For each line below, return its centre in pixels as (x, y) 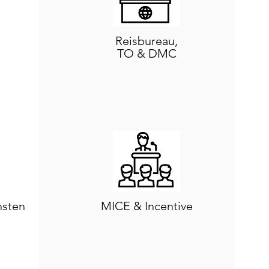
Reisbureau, (147, 41)
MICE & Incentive (147, 206)
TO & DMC (147, 53)
